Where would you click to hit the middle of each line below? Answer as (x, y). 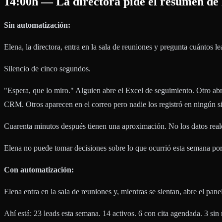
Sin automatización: (37, 25)
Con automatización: (39, 169)
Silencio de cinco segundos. (47, 68)
